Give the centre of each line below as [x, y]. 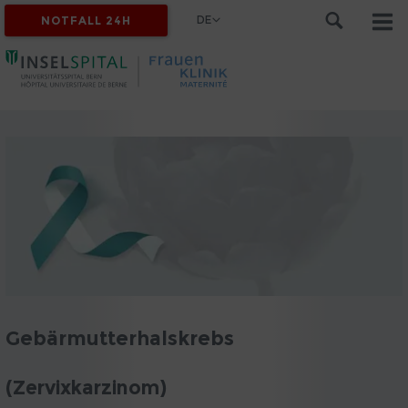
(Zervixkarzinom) [86, 387]
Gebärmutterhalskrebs [120, 337]
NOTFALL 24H [87, 20]
